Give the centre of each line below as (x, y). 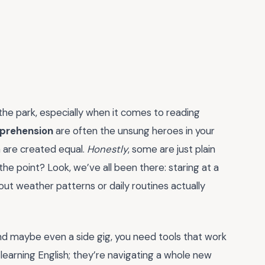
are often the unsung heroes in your (134, 131)
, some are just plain (172, 149)
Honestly (107, 149)
